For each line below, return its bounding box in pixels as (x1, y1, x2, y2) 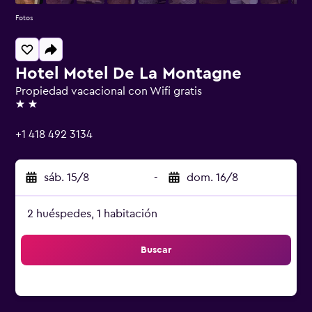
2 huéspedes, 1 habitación (27, 208, 157, 219)
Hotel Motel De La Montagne (15, 65, 242, 82)
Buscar (141, 245, 171, 255)
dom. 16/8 (187, 172, 238, 183)
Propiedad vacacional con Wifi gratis (15, 86, 202, 97)
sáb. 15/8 (44, 172, 89, 183)
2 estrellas (15, 104, 65, 116)
